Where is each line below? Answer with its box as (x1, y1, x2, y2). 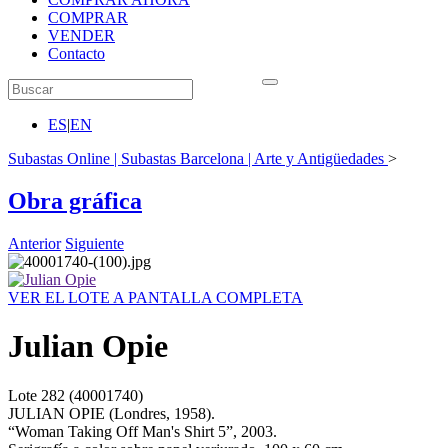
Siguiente (65, 234, 124, 252)
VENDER (48, 27, 115, 44)
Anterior (8, 234, 61, 252)
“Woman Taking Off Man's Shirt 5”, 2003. (8, 422, 277, 440)
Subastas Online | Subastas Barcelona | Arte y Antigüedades (8, 150, 384, 167)
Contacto (48, 45, 105, 62)
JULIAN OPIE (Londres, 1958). (8, 404, 215, 422)
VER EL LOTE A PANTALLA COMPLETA (8, 288, 303, 306)
